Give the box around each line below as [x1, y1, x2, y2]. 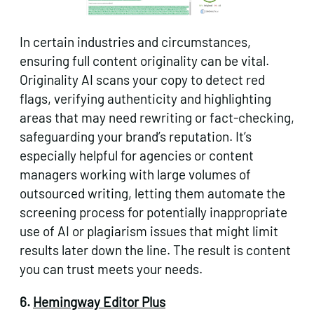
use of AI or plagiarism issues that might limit [20, 222, 278, 239]
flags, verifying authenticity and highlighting [20, 90, 271, 107]
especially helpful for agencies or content [20, 146, 254, 163]
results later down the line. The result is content [20, 241, 291, 258]
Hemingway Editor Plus [33, 293, 165, 310]
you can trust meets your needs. [20, 260, 203, 277]
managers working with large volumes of [20, 165, 251, 182]
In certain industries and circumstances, [20, 33, 251, 50]
